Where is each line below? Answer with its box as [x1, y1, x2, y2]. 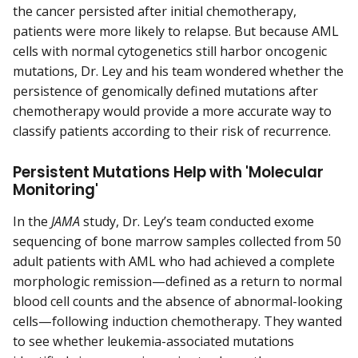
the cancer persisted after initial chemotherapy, [13, 2, 296, 20]
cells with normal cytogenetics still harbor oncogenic [13, 42, 327, 60]
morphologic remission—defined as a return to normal [13, 272, 342, 291]
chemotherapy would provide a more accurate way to [13, 101, 332, 120]
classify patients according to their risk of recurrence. [13, 121, 331, 140]
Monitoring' [13, 179, 98, 201]
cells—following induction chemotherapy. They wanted [13, 312, 342, 331]
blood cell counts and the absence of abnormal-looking [13, 292, 343, 311]
